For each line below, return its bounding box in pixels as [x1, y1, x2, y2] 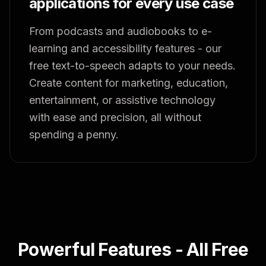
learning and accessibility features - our [29, 42, 221, 55]
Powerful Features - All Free [18, 239, 248, 260]
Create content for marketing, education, [29, 77, 228, 89]
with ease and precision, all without [29, 111, 201, 123]
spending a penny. [29, 128, 119, 141]
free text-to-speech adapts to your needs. [29, 59, 236, 72]
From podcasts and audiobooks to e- [29, 25, 212, 37]
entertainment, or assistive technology [29, 94, 216, 106]
